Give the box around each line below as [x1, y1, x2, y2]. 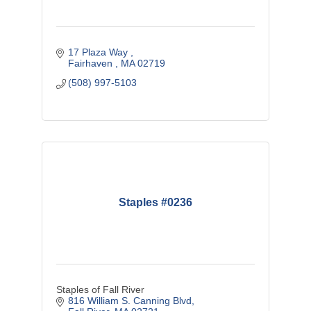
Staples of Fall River [56, 284, 144, 296]
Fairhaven [68, 58, 116, 69]
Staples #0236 [118, 196, 192, 209]
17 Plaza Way [68, 47, 131, 58]
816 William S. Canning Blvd [68, 295, 192, 307]
